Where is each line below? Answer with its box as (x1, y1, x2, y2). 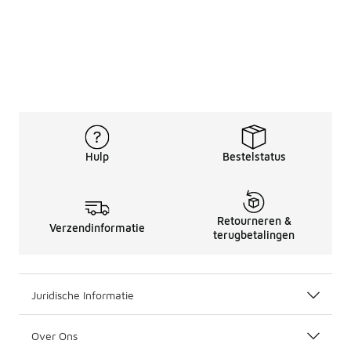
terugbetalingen (213, 228, 295, 241)
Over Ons (31, 329, 78, 342)
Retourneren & (216, 214, 291, 227)
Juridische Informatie (31, 288, 134, 302)
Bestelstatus (222, 150, 286, 163)
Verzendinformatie (49, 221, 145, 234)
